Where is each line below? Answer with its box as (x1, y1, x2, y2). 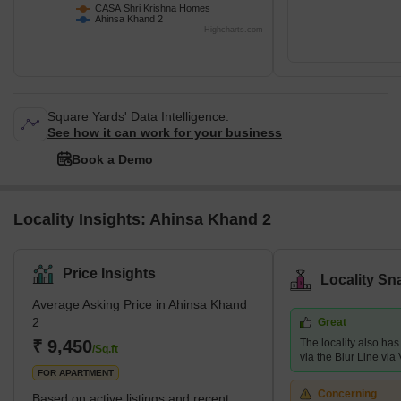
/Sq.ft (92, 343, 118, 356)
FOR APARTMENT (38, 368, 114, 379)
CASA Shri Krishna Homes (95, 3, 210, 14)
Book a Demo (72, 152, 153, 167)
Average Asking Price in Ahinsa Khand (32, 297, 247, 312)
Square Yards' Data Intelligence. (47, 109, 229, 124)
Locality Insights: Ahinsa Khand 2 (13, 210, 271, 229)
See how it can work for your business (47, 125, 282, 141)
